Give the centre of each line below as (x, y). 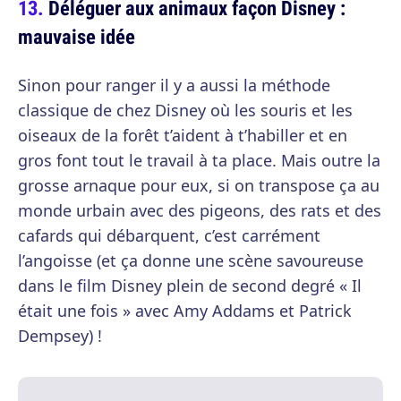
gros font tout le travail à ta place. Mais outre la (199, 161)
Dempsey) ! (60, 336)
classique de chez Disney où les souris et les (185, 111)
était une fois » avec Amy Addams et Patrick (185, 311)
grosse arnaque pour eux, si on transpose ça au (199, 186)
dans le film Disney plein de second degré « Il (190, 286)
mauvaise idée (77, 37)
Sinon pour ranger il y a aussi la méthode (174, 85)
